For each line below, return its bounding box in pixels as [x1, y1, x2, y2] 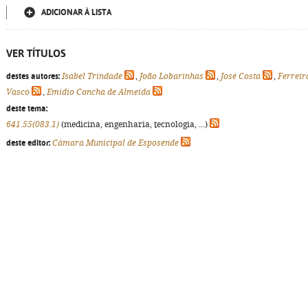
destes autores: [6, 71, 60, 81]
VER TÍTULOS [6, 47, 66, 59]
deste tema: [6, 104, 47, 113]
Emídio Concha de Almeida [47, 87, 151, 97]
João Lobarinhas [140, 71, 203, 81]
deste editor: [6, 138, 50, 148]
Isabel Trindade [62, 71, 122, 81]
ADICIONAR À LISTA [41, 8, 111, 17]
